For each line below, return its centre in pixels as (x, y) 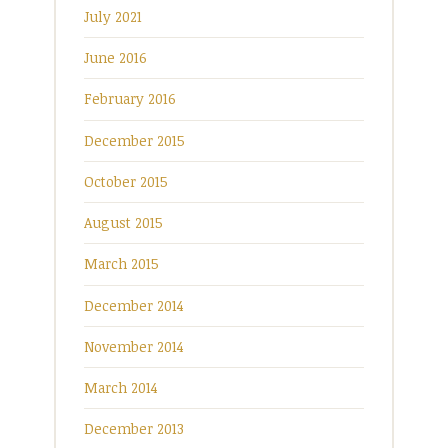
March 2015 (121, 264)
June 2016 (115, 58)
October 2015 (126, 181)
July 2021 (113, 16)
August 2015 (123, 223)
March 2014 (121, 388)
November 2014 (134, 346)
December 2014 (134, 305)
